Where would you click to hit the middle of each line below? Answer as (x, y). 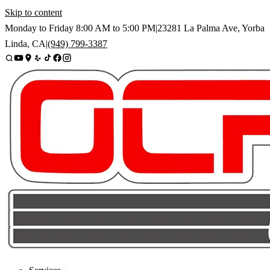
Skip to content (33, 12)
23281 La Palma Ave (197, 28)
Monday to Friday (39, 28)
